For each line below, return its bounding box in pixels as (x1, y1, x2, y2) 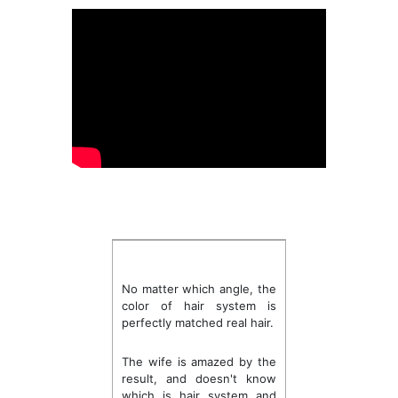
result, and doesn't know (121, 370, 277, 386)
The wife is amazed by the (121, 354, 277, 369)
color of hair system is (121, 298, 277, 313)
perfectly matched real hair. (121, 314, 274, 330)
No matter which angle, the (121, 281, 277, 296)
